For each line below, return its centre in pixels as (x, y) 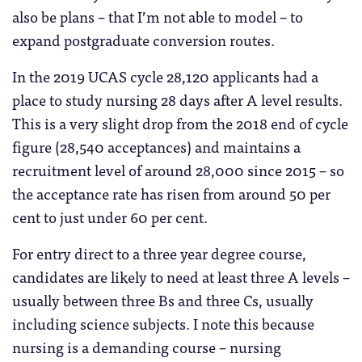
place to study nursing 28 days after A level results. (177, 100)
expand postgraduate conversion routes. (143, 40)
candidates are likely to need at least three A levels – (181, 277)
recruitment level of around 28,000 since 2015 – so (178, 170)
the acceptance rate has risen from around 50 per (171, 194)
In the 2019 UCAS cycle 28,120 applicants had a (165, 76)
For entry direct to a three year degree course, (159, 253)
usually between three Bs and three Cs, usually (163, 300)
